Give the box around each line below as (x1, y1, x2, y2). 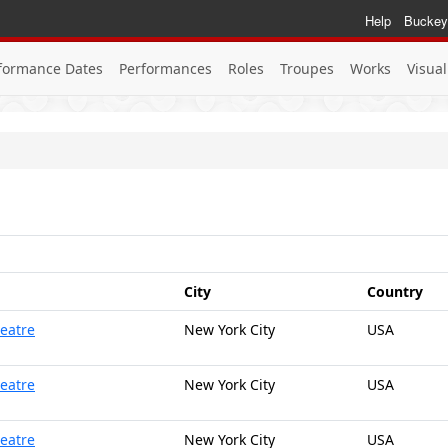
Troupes (280, 59, 334, 78)
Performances (119, 59, 212, 78)
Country (367, 282, 423, 301)
